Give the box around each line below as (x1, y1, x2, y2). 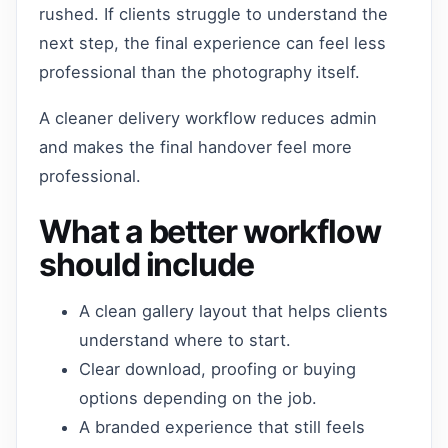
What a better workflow (39, 211, 381, 251)
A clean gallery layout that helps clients (79, 300, 389, 321)
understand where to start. (79, 329, 292, 350)
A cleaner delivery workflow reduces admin (39, 107, 378, 128)
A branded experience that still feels (79, 416, 366, 437)
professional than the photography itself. (39, 62, 361, 83)
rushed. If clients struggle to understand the (39, 4, 389, 25)
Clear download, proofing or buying (79, 358, 357, 379)
